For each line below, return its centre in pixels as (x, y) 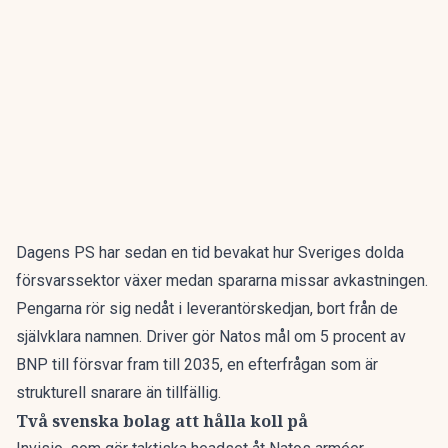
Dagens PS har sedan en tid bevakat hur (157, 252)
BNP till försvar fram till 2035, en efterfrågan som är (197, 364)
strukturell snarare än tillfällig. (118, 392)
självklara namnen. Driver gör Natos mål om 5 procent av (211, 336)
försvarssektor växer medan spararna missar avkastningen (220, 280)
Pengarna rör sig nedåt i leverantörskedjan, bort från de (207, 308)
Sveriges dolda (351, 252)
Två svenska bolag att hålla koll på (162, 421)
